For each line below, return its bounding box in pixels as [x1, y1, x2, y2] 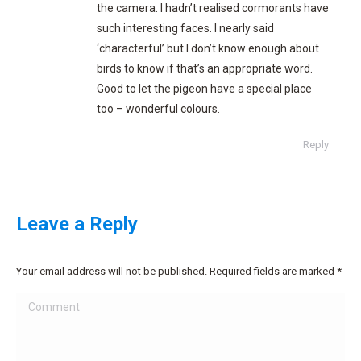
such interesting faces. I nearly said [97, 22, 274, 35]
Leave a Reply [16, 213, 138, 235]
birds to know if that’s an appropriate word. [97, 62, 313, 75]
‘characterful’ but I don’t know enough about [97, 42, 319, 55]
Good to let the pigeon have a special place [97, 82, 312, 95]
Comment [16, 296, 70, 311]
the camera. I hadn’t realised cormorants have [97, 2, 329, 15]
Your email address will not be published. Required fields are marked [16, 265, 337, 277]
